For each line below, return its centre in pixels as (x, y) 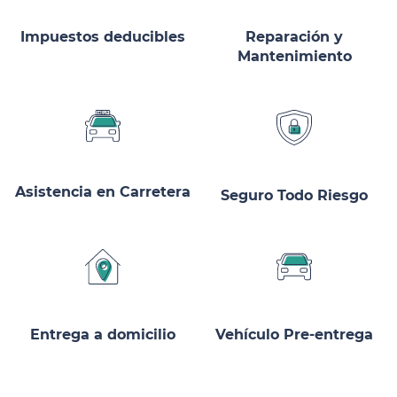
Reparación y (294, 36)
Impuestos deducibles (103, 36)
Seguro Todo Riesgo (294, 195)
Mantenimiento (294, 56)
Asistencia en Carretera (103, 191)
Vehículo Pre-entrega (294, 334)
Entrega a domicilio (103, 334)
